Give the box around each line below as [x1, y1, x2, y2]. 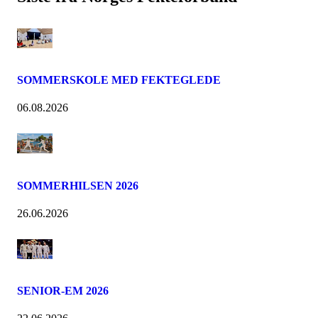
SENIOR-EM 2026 [17, 285, 109, 297]
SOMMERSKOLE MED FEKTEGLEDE [17, 74, 221, 86]
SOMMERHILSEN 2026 [17, 179, 138, 192]
